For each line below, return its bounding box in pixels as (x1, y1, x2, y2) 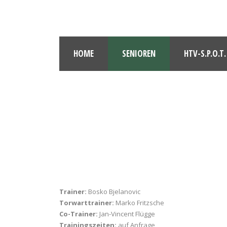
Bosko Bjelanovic (88, 187, 140, 196)
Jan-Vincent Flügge (98, 209, 155, 218)
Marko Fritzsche (114, 198, 164, 207)
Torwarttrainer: (59, 198, 114, 207)
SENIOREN (122, 48, 156, 59)
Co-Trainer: (59, 209, 98, 218)
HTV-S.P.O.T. (184, 48, 226, 59)
